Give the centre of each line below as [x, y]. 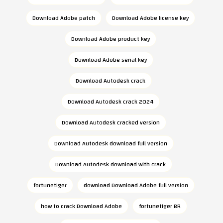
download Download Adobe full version [136, 185]
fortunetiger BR [160, 206]
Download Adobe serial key [111, 60]
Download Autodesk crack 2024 [111, 102]
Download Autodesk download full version [111, 143]
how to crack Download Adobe [81, 206]
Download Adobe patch [64, 18]
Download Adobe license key [150, 18]
